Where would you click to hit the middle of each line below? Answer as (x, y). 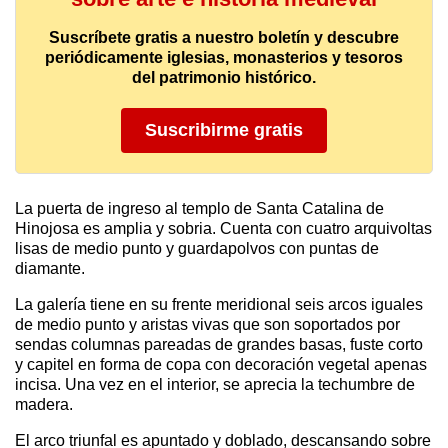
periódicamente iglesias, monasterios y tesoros (224, 58)
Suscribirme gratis (224, 130)
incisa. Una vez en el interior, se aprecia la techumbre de (215, 385)
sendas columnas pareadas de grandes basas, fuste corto (219, 345)
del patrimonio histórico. (224, 78)
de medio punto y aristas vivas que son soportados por (207, 325)
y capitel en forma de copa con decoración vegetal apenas (221, 365)
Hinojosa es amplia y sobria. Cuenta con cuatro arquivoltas (223, 229)
